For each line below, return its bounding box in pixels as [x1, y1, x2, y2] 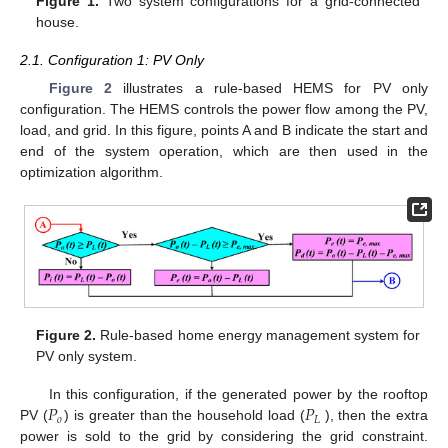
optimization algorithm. [20, 164, 163, 181]
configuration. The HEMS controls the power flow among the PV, [20, 101, 428, 118]
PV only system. [36, 348, 138, 365]
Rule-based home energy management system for [96, 327, 420, 344]
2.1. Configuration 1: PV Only [20, 51, 204, 68]
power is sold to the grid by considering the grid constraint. [20, 428, 428, 445]
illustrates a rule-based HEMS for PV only [111, 80, 429, 97]
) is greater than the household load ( [64, 407, 305, 424]
